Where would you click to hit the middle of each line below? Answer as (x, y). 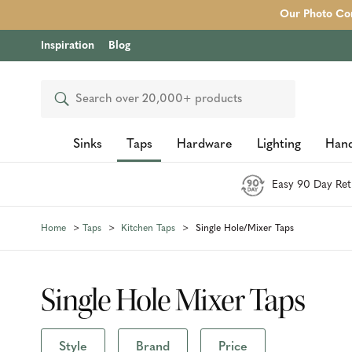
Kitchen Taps (148, 228)
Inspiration (68, 46)
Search (70, 99)
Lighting (279, 145)
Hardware (204, 145)
